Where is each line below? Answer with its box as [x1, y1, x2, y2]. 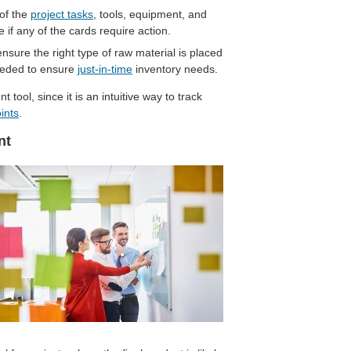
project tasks [31, 8, 93, 21]
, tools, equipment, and [93, 8, 207, 21]
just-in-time [78, 63, 132, 76]
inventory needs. [132, 63, 218, 76]
